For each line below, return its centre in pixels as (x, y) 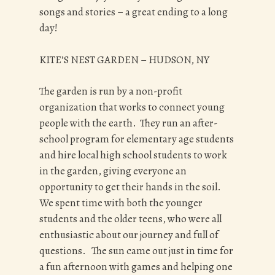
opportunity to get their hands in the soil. (132, 187)
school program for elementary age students (137, 139)
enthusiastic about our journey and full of (129, 235)
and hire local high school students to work (133, 155)
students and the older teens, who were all (130, 219)
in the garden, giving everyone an (113, 171)
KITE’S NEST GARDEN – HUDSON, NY (124, 60)
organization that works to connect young (132, 107)
